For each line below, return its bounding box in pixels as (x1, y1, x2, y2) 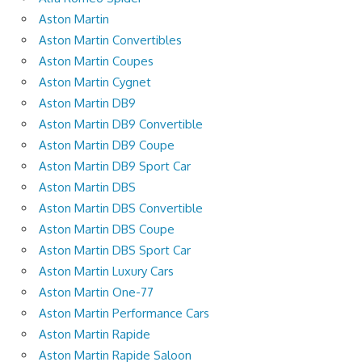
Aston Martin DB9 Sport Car (39, 158, 191, 174)
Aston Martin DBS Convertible (39, 200, 203, 216)
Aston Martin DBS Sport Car (39, 242, 191, 258)
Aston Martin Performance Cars (39, 305, 209, 321)
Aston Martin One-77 (39, 284, 154, 300)
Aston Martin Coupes (39, 53, 154, 69)
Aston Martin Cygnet (39, 74, 151, 90)
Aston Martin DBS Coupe (39, 221, 175, 237)
